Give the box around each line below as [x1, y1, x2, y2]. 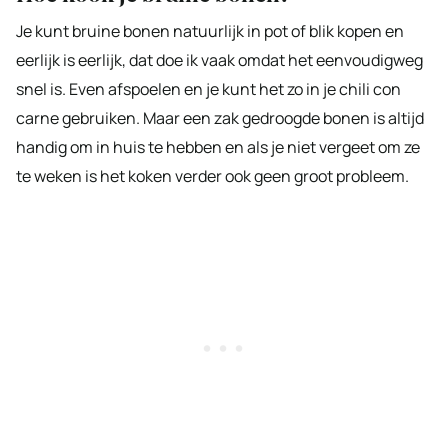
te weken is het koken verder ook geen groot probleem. [16, 164, 409, 187]
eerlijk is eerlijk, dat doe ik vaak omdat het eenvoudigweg [16, 48, 423, 71]
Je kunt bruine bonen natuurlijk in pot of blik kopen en [16, 19, 404, 42]
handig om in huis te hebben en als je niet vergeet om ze [16, 135, 420, 158]
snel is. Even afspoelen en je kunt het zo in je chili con [16, 77, 401, 100]
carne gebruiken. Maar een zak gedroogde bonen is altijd [16, 106, 424, 129]
